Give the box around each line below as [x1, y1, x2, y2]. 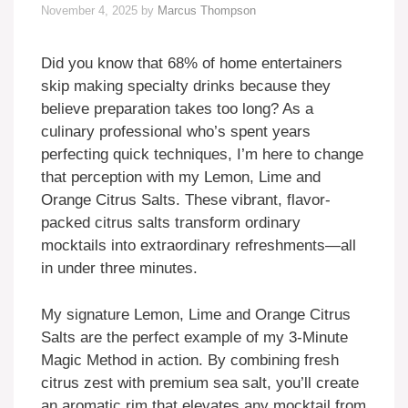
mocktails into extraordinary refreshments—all [41, 237, 356, 255]
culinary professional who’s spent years [41, 123, 311, 141]
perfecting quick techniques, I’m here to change [41, 146, 363, 164]
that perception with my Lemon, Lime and [41, 168, 321, 187]
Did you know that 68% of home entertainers [41, 55, 342, 73]
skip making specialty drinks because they [41, 77, 331, 96]
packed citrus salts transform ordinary [41, 214, 301, 232]
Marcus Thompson [158, 4, 256, 18]
